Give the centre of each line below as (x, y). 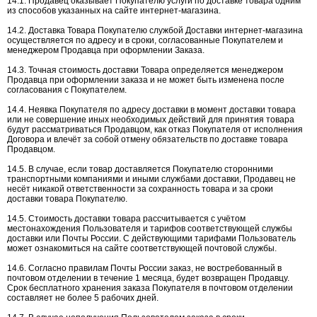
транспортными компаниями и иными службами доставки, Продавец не (151, 179)
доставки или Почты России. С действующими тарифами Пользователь (151, 238)
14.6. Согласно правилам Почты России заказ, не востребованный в (144, 268)
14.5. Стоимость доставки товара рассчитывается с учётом (126, 219)
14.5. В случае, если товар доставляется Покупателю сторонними (140, 169)
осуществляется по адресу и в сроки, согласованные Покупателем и (145, 40)
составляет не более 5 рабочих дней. (83, 298)
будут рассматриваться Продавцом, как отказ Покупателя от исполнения (155, 129)
